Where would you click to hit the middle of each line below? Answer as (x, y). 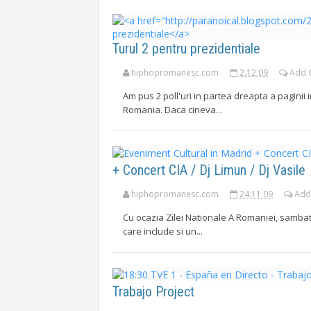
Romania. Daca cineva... (173, 110)
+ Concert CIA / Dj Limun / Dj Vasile (209, 170)
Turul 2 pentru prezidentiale (186, 49)
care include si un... (163, 231)
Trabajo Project (153, 292)
